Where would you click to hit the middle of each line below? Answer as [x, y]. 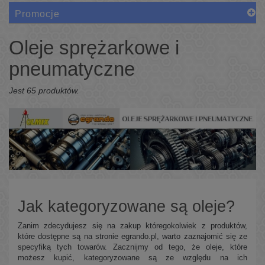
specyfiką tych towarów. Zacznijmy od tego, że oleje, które [132, 247]
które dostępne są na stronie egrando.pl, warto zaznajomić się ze [132, 236]
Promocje [37, 14]
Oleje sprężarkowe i [94, 47]
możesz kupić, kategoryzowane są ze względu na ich [132, 257]
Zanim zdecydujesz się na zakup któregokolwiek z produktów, [132, 225]
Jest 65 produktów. [44, 90]
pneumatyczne [75, 69]
